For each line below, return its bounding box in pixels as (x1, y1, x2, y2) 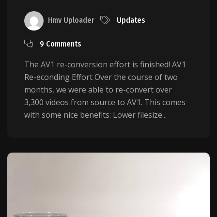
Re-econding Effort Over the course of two (24, 71, 178, 82)
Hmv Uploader (48, 15, 94, 25)
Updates (117, 15, 145, 25)
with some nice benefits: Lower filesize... (24, 109, 167, 120)
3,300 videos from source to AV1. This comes (24, 96, 186, 108)
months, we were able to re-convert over (24, 84, 172, 95)
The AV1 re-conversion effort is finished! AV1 (24, 59, 186, 70)
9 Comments (40, 39, 81, 48)
